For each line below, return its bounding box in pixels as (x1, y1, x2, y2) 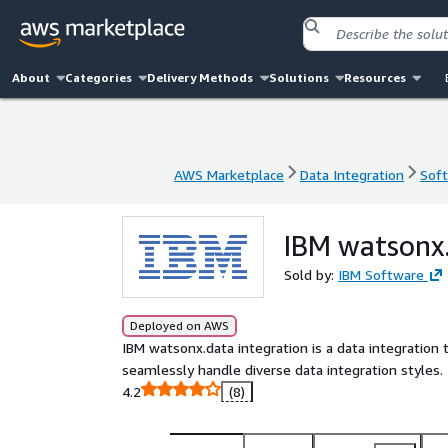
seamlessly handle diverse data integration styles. (122, 361, 443, 378)
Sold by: (284, 266, 338, 283)
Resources (343, 70, 406, 85)
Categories (65, 70, 133, 85)
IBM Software (338, 266, 424, 283)
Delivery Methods (147, 70, 254, 85)
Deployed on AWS (130, 318, 229, 333)
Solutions (268, 70, 329, 85)
